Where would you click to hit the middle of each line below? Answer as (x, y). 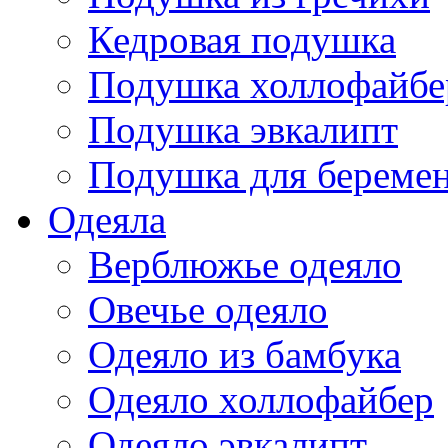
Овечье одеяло (208, 309)
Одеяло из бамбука (244, 354)
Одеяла (107, 219)
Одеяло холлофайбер (261, 399)
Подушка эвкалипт (243, 129)
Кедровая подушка (242, 39)
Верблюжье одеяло (245, 264)
